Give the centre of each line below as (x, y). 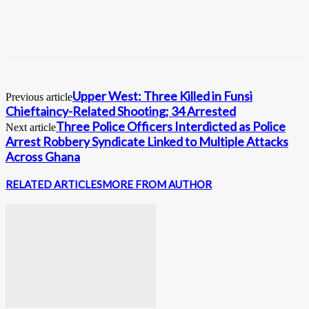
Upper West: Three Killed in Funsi (162, 96)
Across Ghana (43, 156)
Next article (31, 127)
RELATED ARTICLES (54, 184)
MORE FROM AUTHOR (157, 184)
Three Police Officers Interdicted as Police (171, 126)
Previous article (39, 97)
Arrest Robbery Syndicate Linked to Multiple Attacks (147, 141)
